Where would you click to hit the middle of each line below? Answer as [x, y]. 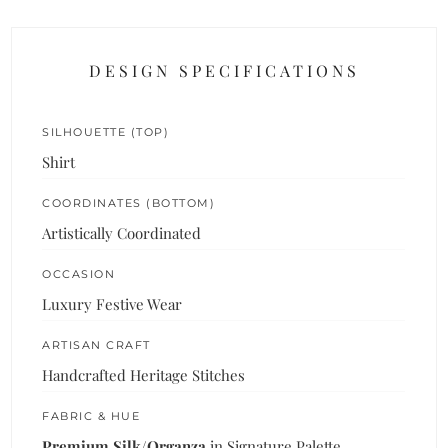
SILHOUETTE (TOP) [106, 131]
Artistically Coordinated [122, 232]
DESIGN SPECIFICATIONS [224, 70]
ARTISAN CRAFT [96, 344]
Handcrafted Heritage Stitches [144, 374]
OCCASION [79, 273]
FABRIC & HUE [91, 415]
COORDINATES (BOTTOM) [129, 202]
